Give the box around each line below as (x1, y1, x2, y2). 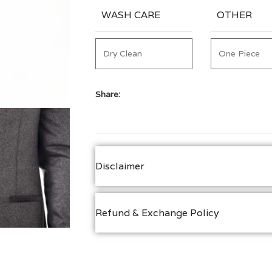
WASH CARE (101, 8, 160, 21)
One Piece (219, 47, 260, 59)
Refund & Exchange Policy (95, 206, 219, 219)
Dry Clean (103, 47, 142, 59)
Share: (95, 89, 120, 100)
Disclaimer (95, 160, 144, 172)
